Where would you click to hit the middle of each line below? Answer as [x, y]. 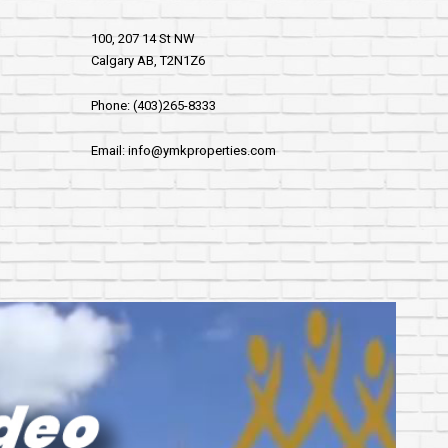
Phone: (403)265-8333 [153, 105]
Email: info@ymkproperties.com [183, 150]
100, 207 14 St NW [143, 38]
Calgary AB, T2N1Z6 [148, 60]
